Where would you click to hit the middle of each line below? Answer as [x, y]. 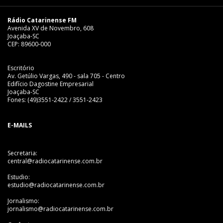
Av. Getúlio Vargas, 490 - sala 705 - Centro [66, 76]
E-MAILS [20, 125]
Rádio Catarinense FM [42, 20]
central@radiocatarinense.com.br [55, 161]
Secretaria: [22, 153]
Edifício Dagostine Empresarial [51, 84]
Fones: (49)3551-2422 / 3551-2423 [55, 100]
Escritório [21, 68]
